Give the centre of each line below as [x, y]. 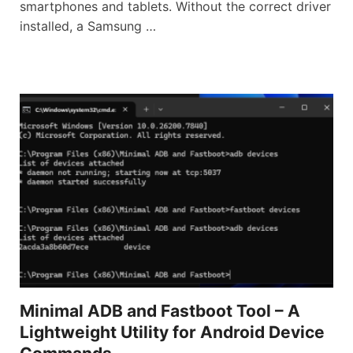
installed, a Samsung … [88, 26]
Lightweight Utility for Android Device [172, 332]
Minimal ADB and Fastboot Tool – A [160, 310]
